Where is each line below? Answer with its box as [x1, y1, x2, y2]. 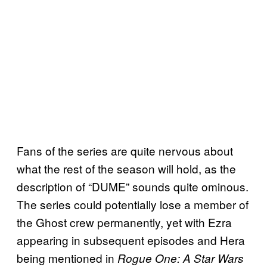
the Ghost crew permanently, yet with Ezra [17, 213, 232, 230]
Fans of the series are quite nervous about [17, 142, 233, 159]
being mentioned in [17, 249, 117, 266]
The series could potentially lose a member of [17, 195, 249, 212]
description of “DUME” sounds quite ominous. [17, 178, 249, 194]
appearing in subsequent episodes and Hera [17, 231, 245, 248]
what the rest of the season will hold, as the [17, 160, 236, 176]
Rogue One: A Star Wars [117, 250, 244, 266]
